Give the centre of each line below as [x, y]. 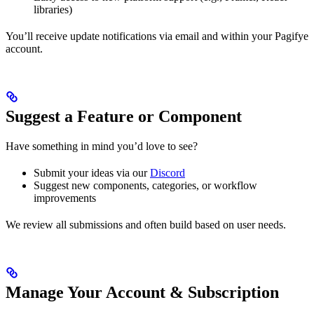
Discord [168, 173]
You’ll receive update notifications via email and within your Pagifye [157, 36]
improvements [65, 198]
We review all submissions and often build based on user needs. [146, 225]
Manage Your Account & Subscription [142, 293]
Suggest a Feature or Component [124, 117]
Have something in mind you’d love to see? [102, 146]
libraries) [53, 10]
